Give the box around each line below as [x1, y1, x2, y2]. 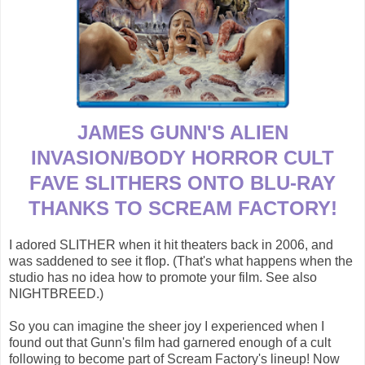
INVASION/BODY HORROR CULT [31, 147, 334, 169]
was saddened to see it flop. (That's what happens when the [9, 254, 353, 269]
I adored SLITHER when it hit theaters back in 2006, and [9, 238, 333, 253]
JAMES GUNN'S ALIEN [77, 121, 288, 144]
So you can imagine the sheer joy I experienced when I [9, 319, 324, 334]
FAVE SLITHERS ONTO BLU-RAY [29, 172, 336, 195]
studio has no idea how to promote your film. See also [9, 270, 317, 285]
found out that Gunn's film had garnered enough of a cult [9, 336, 331, 350]
